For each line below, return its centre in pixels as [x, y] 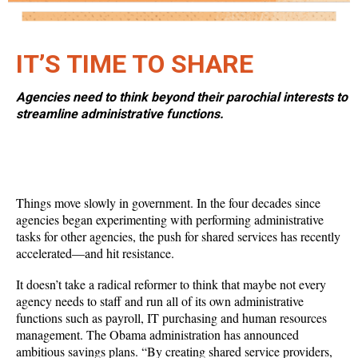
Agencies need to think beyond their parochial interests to [182, 97]
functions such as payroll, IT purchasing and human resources [171, 318]
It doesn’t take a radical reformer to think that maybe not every [171, 284]
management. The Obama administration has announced [157, 335]
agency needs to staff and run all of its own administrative [160, 301]
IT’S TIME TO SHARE [135, 64]
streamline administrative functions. [120, 114]
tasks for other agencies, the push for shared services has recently [178, 237]
